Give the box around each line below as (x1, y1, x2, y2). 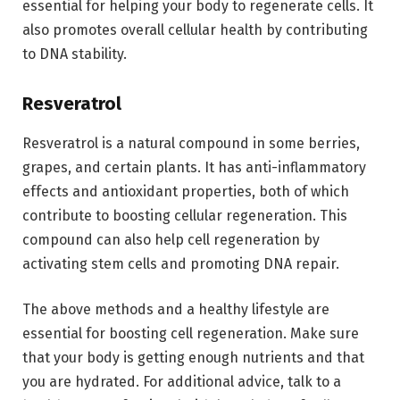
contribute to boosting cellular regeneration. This (22, 206, 347, 224)
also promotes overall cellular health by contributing (22, 21, 368, 38)
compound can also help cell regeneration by (22, 230, 320, 248)
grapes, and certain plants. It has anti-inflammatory (22, 158, 366, 176)
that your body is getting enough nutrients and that (22, 349, 364, 367)
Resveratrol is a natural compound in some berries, (22, 134, 360, 152)
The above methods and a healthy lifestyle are (22, 301, 329, 319)
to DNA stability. (22, 45, 127, 62)
